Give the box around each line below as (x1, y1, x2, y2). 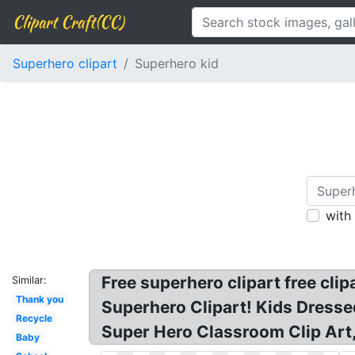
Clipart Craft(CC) (13, 10, 124, 33)
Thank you (15, 293, 63, 305)
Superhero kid (135, 55, 219, 71)
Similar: (12, 274, 47, 286)
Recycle (15, 312, 52, 324)
